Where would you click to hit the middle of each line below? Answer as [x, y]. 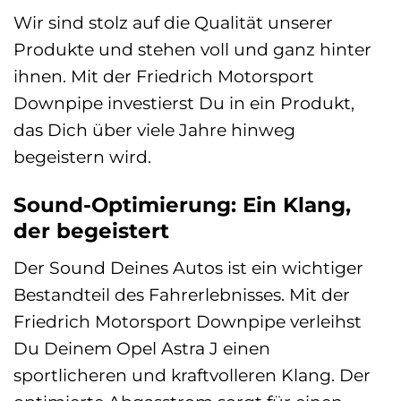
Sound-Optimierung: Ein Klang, [182, 205]
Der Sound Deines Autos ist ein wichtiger [188, 268]
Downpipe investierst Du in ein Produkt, [184, 102]
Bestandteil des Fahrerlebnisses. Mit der [182, 295]
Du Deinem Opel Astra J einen [142, 349]
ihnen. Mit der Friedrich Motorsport [164, 76]
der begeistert [91, 230]
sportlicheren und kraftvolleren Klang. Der [192, 375]
